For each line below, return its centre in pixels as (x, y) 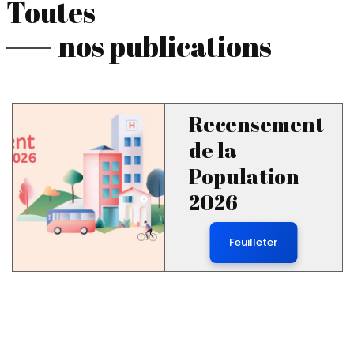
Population (244, 176)
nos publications (165, 46)
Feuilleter (253, 242)
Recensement (256, 124)
